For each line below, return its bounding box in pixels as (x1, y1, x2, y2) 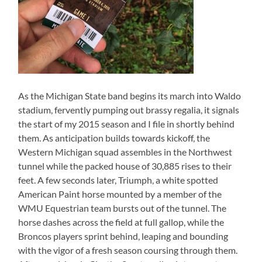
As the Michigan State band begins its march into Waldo (18, 90, 242, 102)
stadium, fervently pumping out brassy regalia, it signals (18, 104, 240, 116)
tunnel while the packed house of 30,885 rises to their (18, 160, 232, 172)
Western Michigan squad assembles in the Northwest (18, 146, 233, 158)
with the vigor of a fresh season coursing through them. (18, 244, 238, 256)
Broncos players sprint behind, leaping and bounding (18, 230, 229, 242)
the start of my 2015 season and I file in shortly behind (18, 118, 235, 130)
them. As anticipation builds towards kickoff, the (18, 132, 211, 144)
